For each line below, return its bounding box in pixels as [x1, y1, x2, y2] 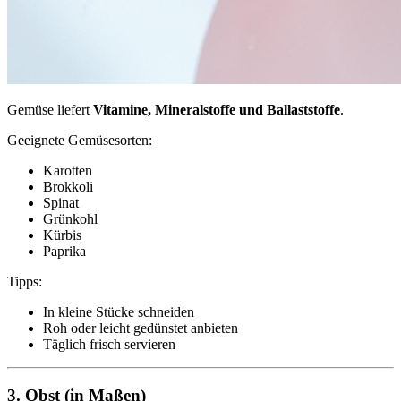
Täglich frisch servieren [43, 337, 175, 353]
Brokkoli [43, 179, 93, 195]
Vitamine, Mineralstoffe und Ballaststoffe [93, 102, 340, 118]
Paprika [43, 243, 86, 260]
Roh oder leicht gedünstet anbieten [43, 320, 238, 337]
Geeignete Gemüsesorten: [7, 132, 152, 149]
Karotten [43, 163, 92, 179]
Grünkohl [43, 211, 98, 227]
